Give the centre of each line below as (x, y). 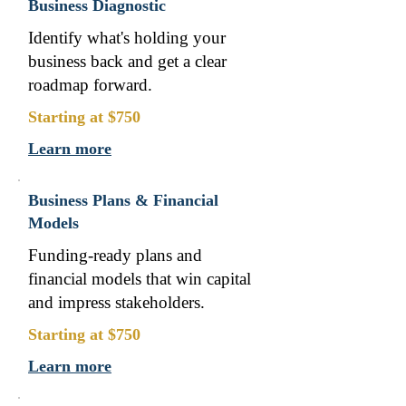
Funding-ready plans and (115, 255)
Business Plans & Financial (123, 200)
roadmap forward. (90, 85)
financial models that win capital (140, 279)
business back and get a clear (127, 61)
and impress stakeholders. (116, 302)
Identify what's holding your (127, 38)
